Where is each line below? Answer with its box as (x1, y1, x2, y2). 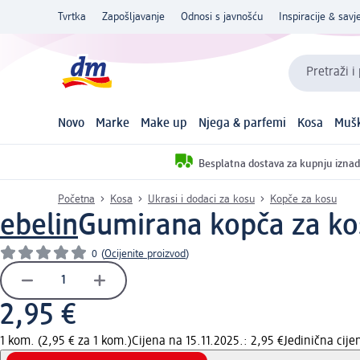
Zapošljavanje (102, 11, 165, 22)
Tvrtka (58, 11, 86, 22)
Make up (140, 117, 187, 131)
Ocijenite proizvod (104, 247, 186, 260)
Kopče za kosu (270, 193, 337, 205)
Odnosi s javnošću (181, 11, 263, 22)
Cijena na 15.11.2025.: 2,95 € (132, 334, 284, 348)
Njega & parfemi (198, 117, 286, 131)
